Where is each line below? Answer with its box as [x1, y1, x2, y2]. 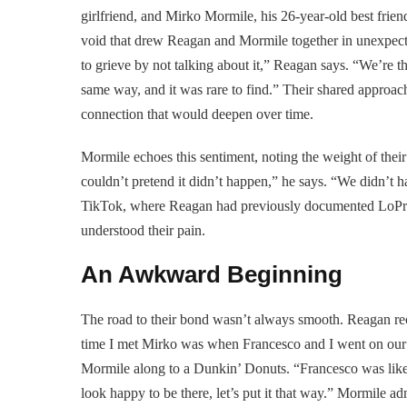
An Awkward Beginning [81, 260, 342, 288]
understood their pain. [81, 222, 205, 238]
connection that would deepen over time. [81, 105, 313, 122]
